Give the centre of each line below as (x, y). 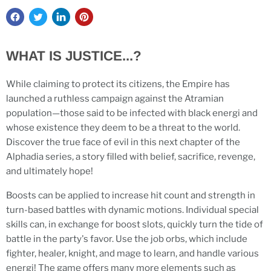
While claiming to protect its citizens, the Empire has (118, 84)
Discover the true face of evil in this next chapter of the (123, 142)
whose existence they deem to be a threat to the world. (123, 128)
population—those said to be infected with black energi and (132, 113)
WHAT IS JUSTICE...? (74, 56)
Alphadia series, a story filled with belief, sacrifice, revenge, (131, 157)
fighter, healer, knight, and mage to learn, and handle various (132, 254)
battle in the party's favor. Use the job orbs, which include (127, 239)
